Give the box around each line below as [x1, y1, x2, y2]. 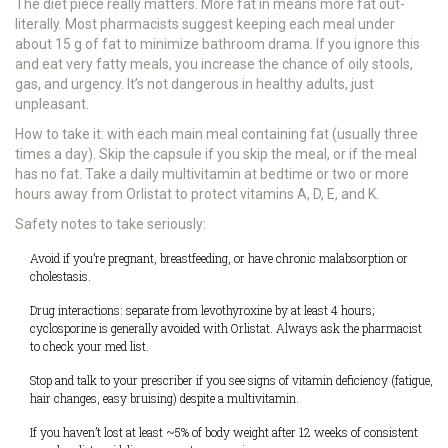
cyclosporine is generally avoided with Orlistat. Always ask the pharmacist [30, 320, 422, 337]
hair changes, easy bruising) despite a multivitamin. [30, 390, 299, 407]
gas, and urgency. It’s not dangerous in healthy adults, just [15, 76, 374, 93]
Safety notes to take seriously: [15, 216, 206, 233]
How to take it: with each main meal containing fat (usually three [15, 126, 418, 143]
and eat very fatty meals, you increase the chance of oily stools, [15, 56, 413, 73]
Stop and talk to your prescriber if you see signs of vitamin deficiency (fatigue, [30, 372, 433, 389]
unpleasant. [15, 96, 89, 113]
